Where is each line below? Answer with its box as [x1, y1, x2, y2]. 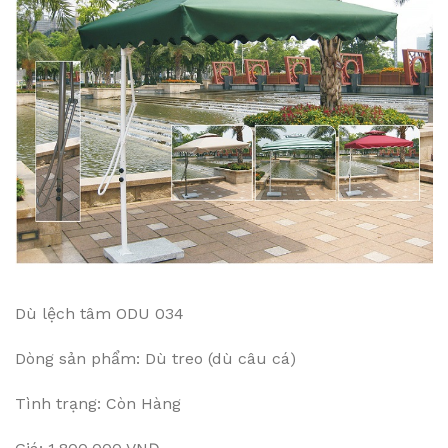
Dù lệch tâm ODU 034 [15, 303, 184, 323]
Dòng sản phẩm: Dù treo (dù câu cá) [15, 348, 296, 368]
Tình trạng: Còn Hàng [15, 393, 181, 413]
